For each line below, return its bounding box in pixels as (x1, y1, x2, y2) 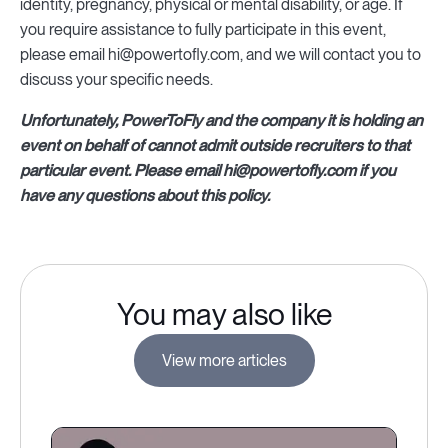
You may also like (116, 296, 332, 332)
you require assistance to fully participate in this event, (20, 20, 386, 39)
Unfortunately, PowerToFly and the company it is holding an (20, 111, 423, 130)
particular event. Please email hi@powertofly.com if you (20, 161, 396, 180)
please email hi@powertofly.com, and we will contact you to (20, 45, 421, 64)
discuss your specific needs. (20, 70, 213, 89)
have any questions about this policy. (20, 186, 270, 205)
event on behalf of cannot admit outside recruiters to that (20, 136, 410, 155)
